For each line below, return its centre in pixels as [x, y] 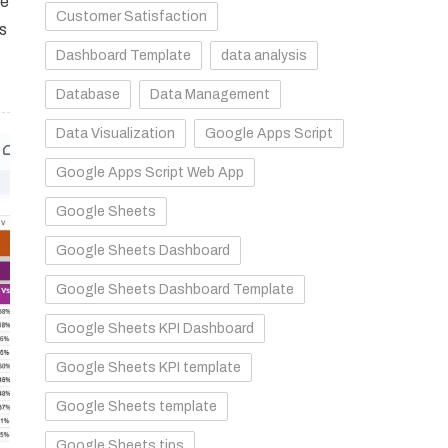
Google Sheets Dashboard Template [175, 289]
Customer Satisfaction [132, 16]
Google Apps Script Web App [150, 172]
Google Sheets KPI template [149, 367]
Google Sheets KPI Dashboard [155, 328]
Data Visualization [116, 133]
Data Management [210, 94]
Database [88, 94]
